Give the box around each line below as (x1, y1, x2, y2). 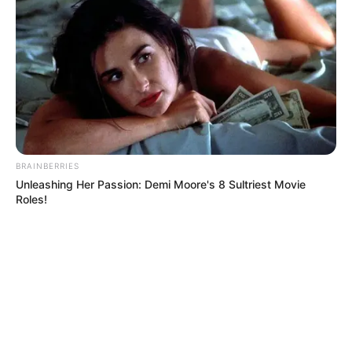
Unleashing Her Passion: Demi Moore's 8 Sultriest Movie (16, 177, 306, 191)
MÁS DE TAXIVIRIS (42, 268, 172, 288)
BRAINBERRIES (16, 160, 79, 170)
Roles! (16, 192, 47, 206)
